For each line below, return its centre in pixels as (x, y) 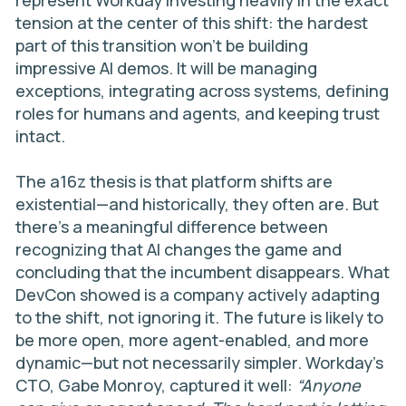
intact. (40, 136)
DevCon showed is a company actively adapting (198, 295)
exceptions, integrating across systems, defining (202, 91)
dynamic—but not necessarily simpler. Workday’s (199, 362)
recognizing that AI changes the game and (179, 249)
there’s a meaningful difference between (172, 227)
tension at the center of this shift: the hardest (192, 23)
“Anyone (329, 385)
